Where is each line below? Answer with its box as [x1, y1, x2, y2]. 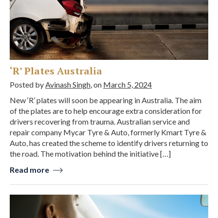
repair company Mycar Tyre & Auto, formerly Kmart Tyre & [10, 127, 206, 137]
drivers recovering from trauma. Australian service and [10, 117, 190, 127]
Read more [10, 165, 51, 175]
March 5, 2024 [103, 80, 152, 90]
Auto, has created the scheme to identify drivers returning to [10, 138, 208, 148]
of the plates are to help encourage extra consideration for [10, 106, 202, 116]
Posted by [10, 80, 45, 90]
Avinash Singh [45, 80, 91, 90]
